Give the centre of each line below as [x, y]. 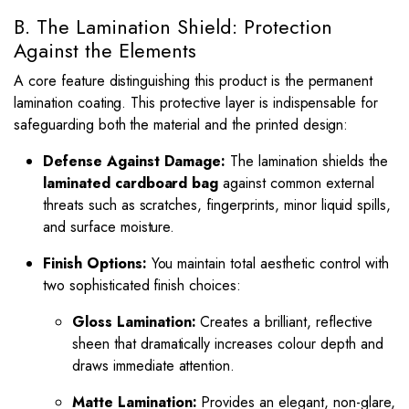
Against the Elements [105, 51]
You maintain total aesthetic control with [268, 263]
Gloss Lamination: [134, 322]
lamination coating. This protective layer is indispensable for [196, 103]
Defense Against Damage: [135, 161]
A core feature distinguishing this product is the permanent [194, 81]
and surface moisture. [109, 227]
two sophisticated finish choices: [142, 285]
